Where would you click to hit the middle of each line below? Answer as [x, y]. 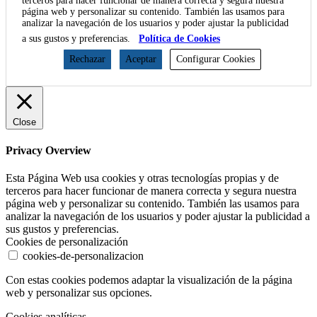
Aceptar [141, 59]
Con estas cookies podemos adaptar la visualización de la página [149, 280]
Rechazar [87, 59]
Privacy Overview [48, 151]
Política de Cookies [179, 38]
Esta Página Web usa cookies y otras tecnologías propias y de [142, 178]
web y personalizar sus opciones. [79, 293]
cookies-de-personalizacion [83, 256]
